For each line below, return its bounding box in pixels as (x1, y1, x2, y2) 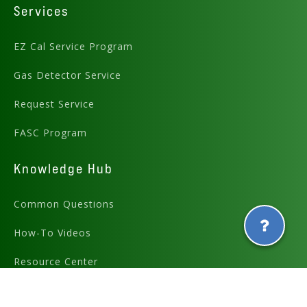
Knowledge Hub (14, 160, 113, 177)
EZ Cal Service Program (14, 40, 133, 53)
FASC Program (14, 126, 87, 140)
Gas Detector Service (14, 69, 121, 82)
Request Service (14, 97, 95, 111)
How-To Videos (14, 226, 91, 240)
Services (14, 3, 69, 20)
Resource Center (14, 255, 98, 269)
